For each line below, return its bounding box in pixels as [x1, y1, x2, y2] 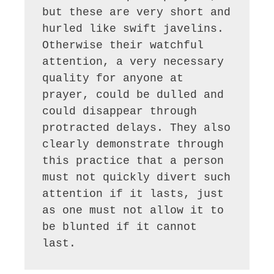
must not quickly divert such [42, 171, 231, 184]
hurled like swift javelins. [42, 23, 224, 35]
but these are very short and [42, 6, 231, 19]
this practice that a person [42, 155, 224, 168]
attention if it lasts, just [42, 188, 224, 201]
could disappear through [42, 105, 198, 118]
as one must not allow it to [42, 204, 224, 217]
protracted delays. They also [42, 122, 231, 135]
